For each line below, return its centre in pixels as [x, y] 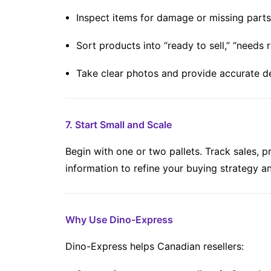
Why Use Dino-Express [119, 220]
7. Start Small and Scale [119, 125]
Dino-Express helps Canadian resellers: [155, 246]
